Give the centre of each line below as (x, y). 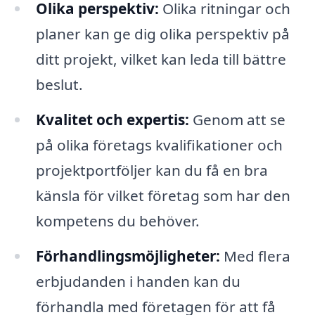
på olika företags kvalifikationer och (159, 144)
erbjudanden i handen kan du (138, 281)
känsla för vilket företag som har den (163, 195)
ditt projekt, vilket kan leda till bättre (161, 59)
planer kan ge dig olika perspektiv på (162, 33)
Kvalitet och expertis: (112, 119)
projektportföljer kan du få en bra (152, 170)
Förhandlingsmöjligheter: (128, 256)
